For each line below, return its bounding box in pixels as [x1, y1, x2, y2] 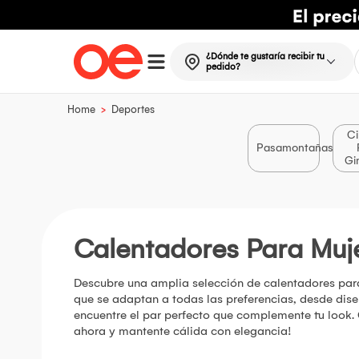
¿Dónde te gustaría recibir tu [205, 50, 325, 62]
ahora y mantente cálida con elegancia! [74, 324, 292, 339]
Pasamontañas [256, 141, 333, 155]
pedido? [205, 61, 240, 72]
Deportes [111, 103, 155, 116]
